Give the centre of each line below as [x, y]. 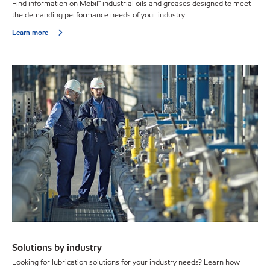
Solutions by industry [57, 247]
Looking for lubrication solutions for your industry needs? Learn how [126, 262]
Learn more [30, 33]
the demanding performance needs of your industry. [99, 15]
